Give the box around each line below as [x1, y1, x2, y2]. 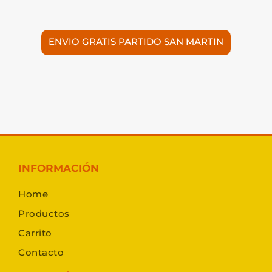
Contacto [18, 246, 64, 259]
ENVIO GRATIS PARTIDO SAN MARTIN [49, 36, 223, 48]
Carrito [18, 227, 52, 239]
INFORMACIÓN [18, 162, 99, 175]
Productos [18, 208, 70, 220]
